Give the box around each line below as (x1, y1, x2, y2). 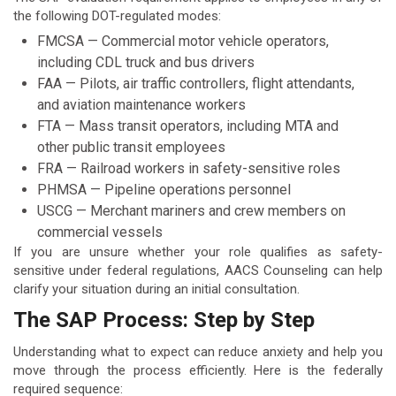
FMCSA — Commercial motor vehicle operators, (37, 32, 329, 49)
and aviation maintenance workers (37, 95, 246, 113)
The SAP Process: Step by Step (13, 308, 315, 333)
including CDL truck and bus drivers (37, 53, 255, 71)
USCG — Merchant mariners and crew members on (37, 202, 346, 219)
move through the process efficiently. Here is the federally (13, 362, 383, 379)
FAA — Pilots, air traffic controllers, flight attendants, (37, 74, 354, 92)
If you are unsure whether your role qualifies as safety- (13, 243, 383, 260)
